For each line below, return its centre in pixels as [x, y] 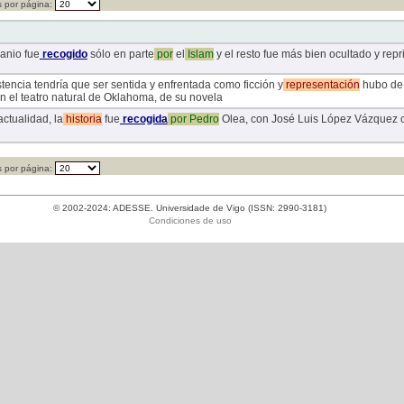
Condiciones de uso [190, 221]
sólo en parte [120, 55]
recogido [63, 55]
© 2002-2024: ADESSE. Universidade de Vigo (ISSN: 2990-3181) [190, 208]
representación [321, 85]
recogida [143, 119]
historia [82, 119]
